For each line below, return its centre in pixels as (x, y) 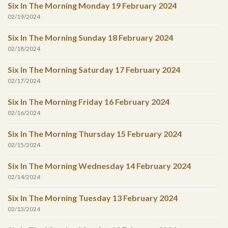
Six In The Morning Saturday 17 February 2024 (94, 70)
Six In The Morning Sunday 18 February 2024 (90, 38)
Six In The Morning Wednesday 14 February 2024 (99, 166)
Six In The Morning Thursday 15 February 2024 (95, 134)
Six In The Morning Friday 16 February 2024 (89, 102)
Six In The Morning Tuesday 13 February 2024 (93, 198)
